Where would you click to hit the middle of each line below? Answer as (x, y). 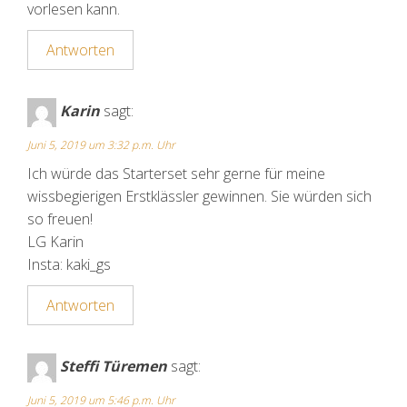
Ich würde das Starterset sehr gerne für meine (176, 174)
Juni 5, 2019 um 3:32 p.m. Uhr (101, 145)
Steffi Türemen (114, 367)
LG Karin (55, 242)
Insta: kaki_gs (69, 265)
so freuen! (60, 219)
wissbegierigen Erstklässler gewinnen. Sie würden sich (199, 197)
